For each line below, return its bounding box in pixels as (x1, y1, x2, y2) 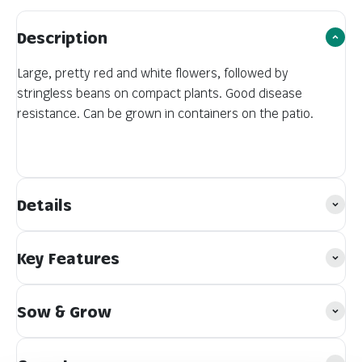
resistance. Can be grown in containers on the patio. (17, 105, 314, 121)
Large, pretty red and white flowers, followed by (17, 65, 288, 81)
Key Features (17, 248, 120, 267)
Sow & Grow (17, 301, 112, 321)
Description (17, 27, 107, 47)
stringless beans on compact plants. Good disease (17, 85, 302, 101)
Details (17, 195, 72, 214)
